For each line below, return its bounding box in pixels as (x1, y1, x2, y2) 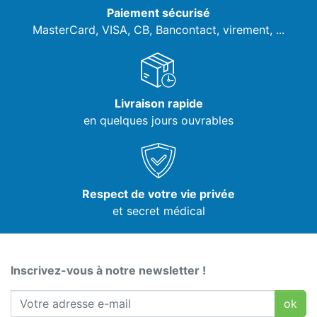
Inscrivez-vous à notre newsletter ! (11, 263, 206, 278)
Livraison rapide (114, 96, 203, 111)
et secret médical (112, 204, 205, 219)
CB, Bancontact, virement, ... (134, 23, 284, 38)
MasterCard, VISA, (33, 23, 134, 38)
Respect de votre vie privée (82, 187, 235, 202)
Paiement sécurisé (107, 6, 210, 21)
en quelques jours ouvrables (83, 113, 234, 128)
